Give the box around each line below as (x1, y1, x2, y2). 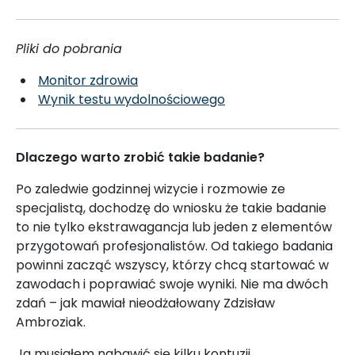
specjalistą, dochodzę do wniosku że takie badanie (16, 198, 326, 217)
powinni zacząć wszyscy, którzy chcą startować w (16, 255, 329, 274)
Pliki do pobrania (16, 39, 122, 58)
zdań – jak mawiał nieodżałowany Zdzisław (16, 293, 275, 312)
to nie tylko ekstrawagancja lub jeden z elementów (16, 217, 332, 236)
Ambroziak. (16, 312, 86, 331)
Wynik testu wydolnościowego (38, 90, 225, 109)
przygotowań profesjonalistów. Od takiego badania (16, 236, 333, 255)
